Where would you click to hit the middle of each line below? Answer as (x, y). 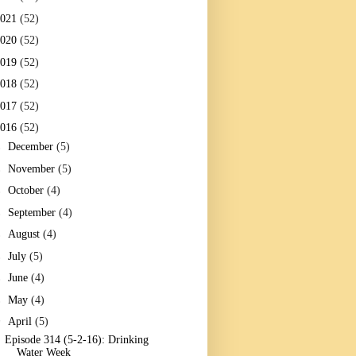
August (25, 234)
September (33, 212)
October (27, 191)
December (32, 147)
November (33, 168)
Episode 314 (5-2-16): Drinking (76, 340)
